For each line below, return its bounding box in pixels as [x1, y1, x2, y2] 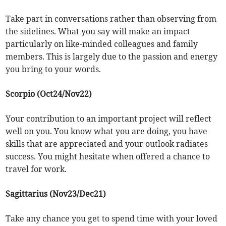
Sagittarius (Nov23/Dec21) [6, 189, 106, 199]
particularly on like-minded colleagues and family [6, 39, 198, 49]
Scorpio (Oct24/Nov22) [6, 89, 92, 99]
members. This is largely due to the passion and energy [6, 51, 218, 62]
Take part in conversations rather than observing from [6, 14, 217, 24]
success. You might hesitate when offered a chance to [6, 151, 210, 162]
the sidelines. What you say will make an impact [6, 26, 191, 37]
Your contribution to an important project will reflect [6, 114, 212, 124]
